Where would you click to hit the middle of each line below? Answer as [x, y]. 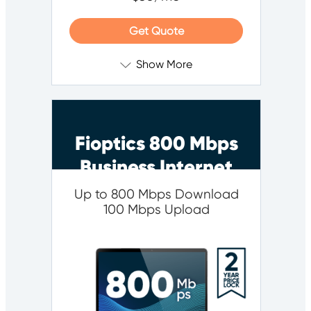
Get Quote [156, 31]
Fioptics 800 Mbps [156, 144]
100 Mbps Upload [156, 210]
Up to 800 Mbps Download [156, 195]
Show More [164, 65]
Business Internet [156, 167]
